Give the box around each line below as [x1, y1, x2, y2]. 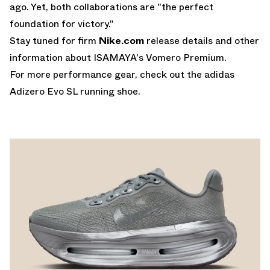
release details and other [146, 33, 259, 48]
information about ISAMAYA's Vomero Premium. [10, 50, 227, 64]
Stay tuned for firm [10, 33, 99, 48]
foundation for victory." [10, 16, 114, 31]
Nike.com [99, 33, 144, 48]
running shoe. [78, 84, 140, 98]
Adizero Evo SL [10, 84, 78, 98]
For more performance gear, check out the [10, 67, 204, 81]
